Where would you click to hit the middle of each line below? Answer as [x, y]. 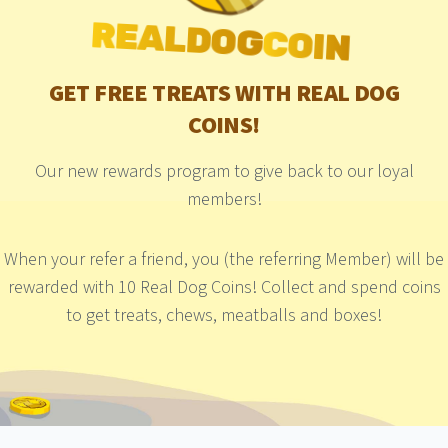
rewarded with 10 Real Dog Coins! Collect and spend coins [224, 287]
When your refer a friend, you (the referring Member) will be [224, 259]
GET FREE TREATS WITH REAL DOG [224, 93]
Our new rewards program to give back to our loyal [224, 171]
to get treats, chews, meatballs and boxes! [224, 315]
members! [224, 199]
